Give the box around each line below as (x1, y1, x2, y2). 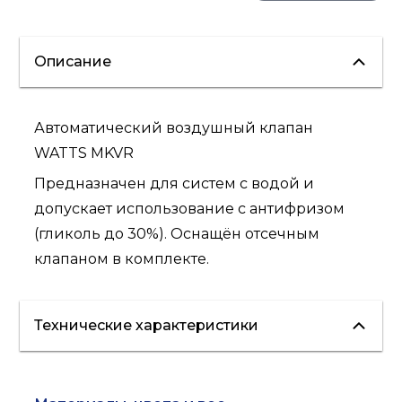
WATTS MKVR (34, 144, 135, 162)
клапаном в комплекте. (34, 250, 210, 268)
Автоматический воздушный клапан (34, 119, 314, 137)
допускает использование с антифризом (34, 200, 345, 218)
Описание (34, 53, 112, 71)
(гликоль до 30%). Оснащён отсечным (34, 225, 320, 243)
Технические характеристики (34, 317, 259, 335)
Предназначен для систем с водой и (34, 175, 315, 193)
